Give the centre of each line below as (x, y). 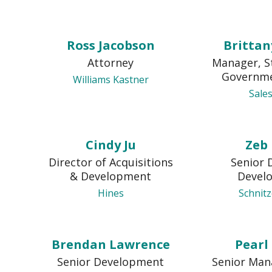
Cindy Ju (110, 145)
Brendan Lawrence (110, 244)
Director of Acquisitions (110, 162)
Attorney (111, 63)
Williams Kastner (110, 80)
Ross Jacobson (110, 45)
